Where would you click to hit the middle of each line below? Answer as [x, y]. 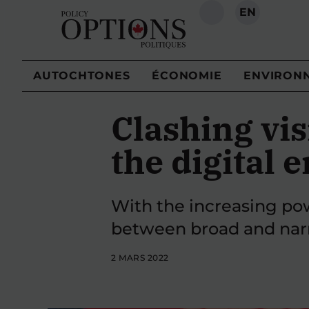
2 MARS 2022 [140, 258]
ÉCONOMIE [187, 76]
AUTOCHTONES [82, 76]
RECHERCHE [250, 19]
